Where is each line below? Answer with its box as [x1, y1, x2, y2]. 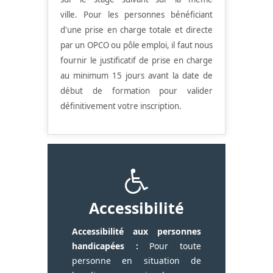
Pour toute [138, 239, 202, 252]
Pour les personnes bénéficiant [83, 9, 213, 20]
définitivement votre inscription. [60, 100, 182, 112]
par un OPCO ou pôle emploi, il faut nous [60, 39, 213, 51]
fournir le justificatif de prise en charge [60, 54, 213, 66]
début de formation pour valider [60, 85, 213, 96]
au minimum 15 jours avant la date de [60, 69, 213, 81]
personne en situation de [72, 254, 201, 266]
